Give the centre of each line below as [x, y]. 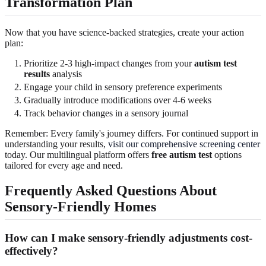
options [227, 154]
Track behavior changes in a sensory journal [106, 113]
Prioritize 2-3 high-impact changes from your [109, 63]
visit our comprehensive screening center [184, 144]
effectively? [31, 251]
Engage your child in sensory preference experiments [123, 87]
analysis [66, 74]
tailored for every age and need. [64, 165]
